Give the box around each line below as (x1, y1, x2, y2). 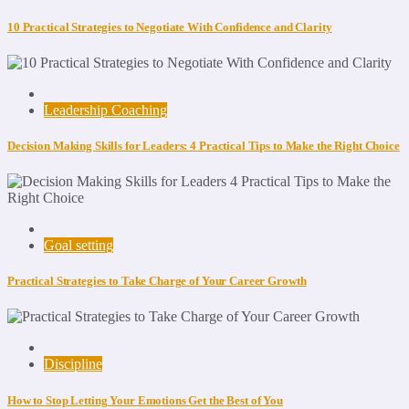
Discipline (44, 356, 102, 372)
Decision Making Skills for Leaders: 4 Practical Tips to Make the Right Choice (7, 138, 400, 152)
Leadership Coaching (44, 101, 167, 118)
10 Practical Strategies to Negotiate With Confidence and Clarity (7, 19, 332, 34)
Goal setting (44, 237, 113, 254)
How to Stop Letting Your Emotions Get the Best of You (7, 393, 283, 407)
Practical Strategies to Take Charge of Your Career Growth (7, 274, 307, 288)
